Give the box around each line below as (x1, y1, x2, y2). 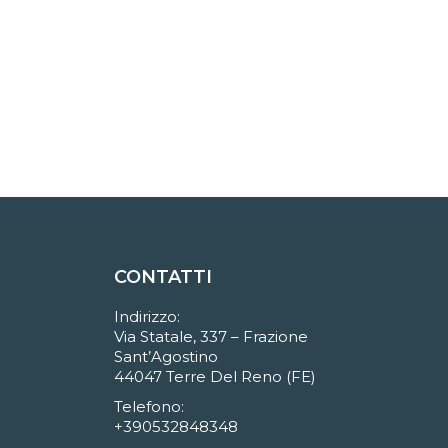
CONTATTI (113, 266, 212, 289)
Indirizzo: (113, 307, 180, 327)
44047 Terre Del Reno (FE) (113, 367, 316, 387)
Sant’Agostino (113, 347, 218, 367)
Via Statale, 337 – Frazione (113, 327, 308, 347)
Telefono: (113, 397, 184, 417)
